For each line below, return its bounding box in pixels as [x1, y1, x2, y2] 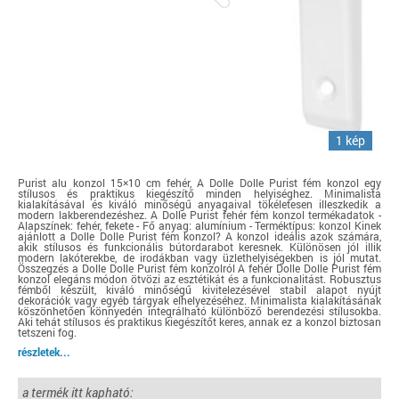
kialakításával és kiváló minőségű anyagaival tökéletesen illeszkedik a [18, 197, 381, 211]
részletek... [18, 345, 70, 359]
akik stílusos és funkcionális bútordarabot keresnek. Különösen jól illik [18, 240, 381, 254]
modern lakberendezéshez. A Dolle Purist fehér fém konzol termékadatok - [18, 208, 381, 222]
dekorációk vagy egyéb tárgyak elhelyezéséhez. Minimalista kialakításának [18, 293, 381, 307]
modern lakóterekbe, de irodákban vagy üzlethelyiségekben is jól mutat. [18, 250, 381, 265]
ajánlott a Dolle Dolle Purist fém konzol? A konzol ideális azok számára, [18, 229, 381, 243]
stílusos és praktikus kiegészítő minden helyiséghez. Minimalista [18, 186, 381, 200]
